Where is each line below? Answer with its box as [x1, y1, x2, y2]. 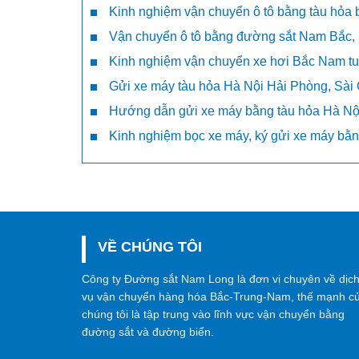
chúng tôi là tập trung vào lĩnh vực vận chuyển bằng [82, 307, 345, 321]
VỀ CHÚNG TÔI [98, 239, 202, 256]
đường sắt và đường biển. [82, 325, 214, 338]
